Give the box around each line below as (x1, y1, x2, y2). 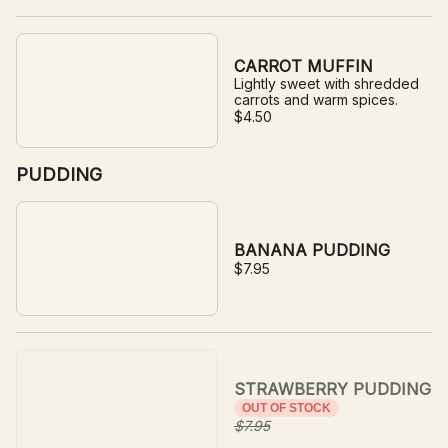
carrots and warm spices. (234, 91, 398, 108)
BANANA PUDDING (234, 240, 390, 260)
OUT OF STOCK (242, 401, 331, 415)
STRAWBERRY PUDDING (234, 379, 431, 399)
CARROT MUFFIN (234, 56, 373, 76)
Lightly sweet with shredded (234, 75, 419, 92)
